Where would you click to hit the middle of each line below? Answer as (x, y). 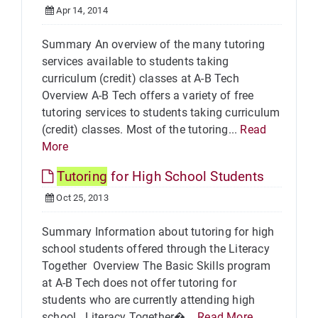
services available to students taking (136, 61)
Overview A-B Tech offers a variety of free (148, 95)
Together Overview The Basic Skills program (157, 266)
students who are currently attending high (149, 300)
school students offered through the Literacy (156, 249)
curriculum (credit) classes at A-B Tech (141, 78)
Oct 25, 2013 (81, 198)
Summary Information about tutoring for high (158, 232)
